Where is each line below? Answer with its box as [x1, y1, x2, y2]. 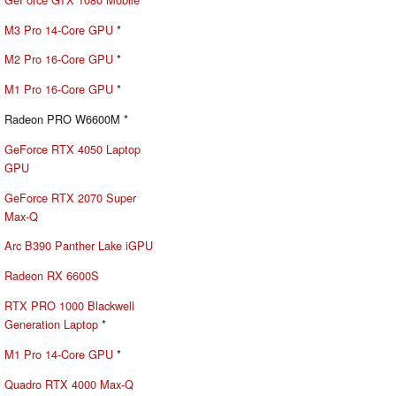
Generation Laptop [4, 315, 98, 332]
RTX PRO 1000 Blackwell [4, 296, 134, 314]
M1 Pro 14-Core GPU [4, 345, 113, 362]
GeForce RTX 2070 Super [4, 188, 136, 206]
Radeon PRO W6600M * [4, 110, 128, 127]
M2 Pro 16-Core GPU [4, 50, 113, 68]
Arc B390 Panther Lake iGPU [4, 237, 153, 255]
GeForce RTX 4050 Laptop [4, 140, 141, 157]
